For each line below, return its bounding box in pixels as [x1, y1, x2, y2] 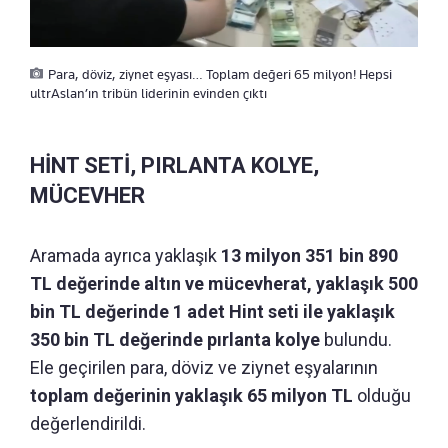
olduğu [353, 385, 411, 407]
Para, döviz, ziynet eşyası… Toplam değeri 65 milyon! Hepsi [48, 66, 392, 83]
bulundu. [320, 329, 392, 351]
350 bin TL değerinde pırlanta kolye [30, 329, 320, 351]
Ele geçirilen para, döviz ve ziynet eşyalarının [30, 357, 378, 379]
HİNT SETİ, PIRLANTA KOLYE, [30, 153, 319, 179]
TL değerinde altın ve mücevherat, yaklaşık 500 [30, 273, 418, 295]
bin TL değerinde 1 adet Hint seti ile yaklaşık [30, 301, 395, 323]
